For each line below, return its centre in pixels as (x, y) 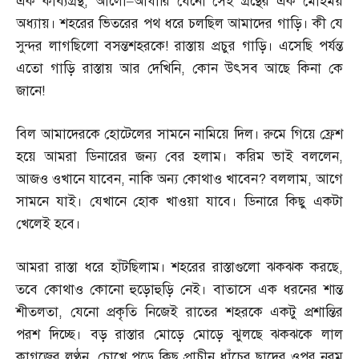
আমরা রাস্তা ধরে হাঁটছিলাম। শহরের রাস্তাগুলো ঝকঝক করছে (177, 267)
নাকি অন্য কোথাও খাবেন (194, 179)
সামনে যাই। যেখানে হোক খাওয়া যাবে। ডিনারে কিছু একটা (179, 202)
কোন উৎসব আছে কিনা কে (268, 69)
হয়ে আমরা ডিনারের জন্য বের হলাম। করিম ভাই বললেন (177, 157)
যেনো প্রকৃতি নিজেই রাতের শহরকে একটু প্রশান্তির (207, 312)
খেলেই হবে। (48, 224)
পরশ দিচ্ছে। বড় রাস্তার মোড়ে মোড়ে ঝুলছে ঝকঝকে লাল (179, 335)
